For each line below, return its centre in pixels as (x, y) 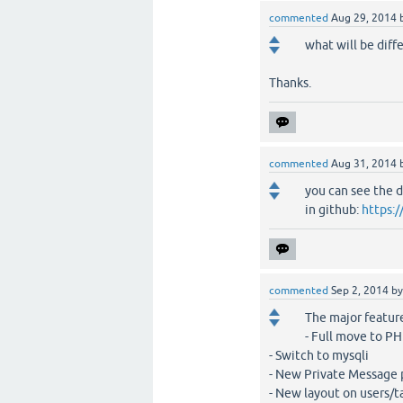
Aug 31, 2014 (364, 164)
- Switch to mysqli (319, 355)
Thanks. (291, 83)
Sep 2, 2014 (360, 291)
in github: (334, 210)
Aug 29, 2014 (364, 18)
